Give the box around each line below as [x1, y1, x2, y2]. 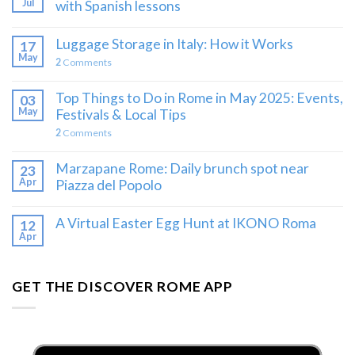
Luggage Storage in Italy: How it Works [55, 36, 293, 53]
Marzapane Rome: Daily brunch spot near [55, 160, 309, 177]
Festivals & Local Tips [55, 106, 186, 124]
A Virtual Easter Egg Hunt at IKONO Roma [55, 215, 316, 232]
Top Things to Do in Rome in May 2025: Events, [55, 90, 343, 107]
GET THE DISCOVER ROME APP [12, 277, 233, 295]
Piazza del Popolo [55, 177, 162, 194]
